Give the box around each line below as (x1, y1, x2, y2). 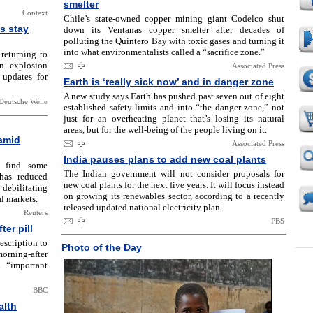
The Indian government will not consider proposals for (64, 168, 284, 179)
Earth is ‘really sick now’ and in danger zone (64, 76, 274, 87)
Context (22, 8, 48, 17)
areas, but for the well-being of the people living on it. (64, 124, 267, 135)
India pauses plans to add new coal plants (64, 154, 266, 165)
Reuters (24, 208, 48, 217)
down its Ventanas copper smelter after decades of (64, 24, 284, 35)
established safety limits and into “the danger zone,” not (64, 102, 284, 112)
